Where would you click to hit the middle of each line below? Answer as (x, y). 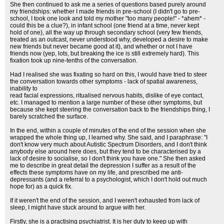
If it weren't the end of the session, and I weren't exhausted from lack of (105, 200)
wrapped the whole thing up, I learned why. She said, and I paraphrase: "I (109, 137)
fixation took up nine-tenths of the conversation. (74, 60)
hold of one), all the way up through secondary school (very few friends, (106, 32)
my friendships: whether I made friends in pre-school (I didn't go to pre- (105, 11)
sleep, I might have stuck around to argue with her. (78, 207)
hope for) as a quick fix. (41, 186)
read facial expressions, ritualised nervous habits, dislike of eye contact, (107, 95)
